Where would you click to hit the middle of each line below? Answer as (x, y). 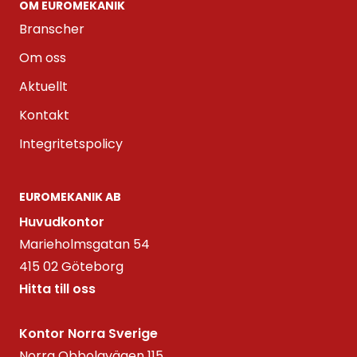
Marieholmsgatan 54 (84, 245)
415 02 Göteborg (71, 267)
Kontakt (44, 116)
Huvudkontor (62, 222)
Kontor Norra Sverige (88, 334)
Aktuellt (43, 87)
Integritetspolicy (71, 144)
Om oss (43, 58)
